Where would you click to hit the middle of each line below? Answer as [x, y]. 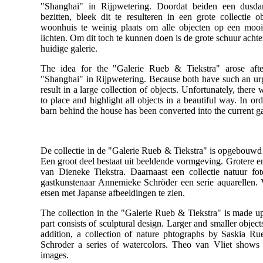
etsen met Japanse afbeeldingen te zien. [113, 193]
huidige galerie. [69, 49]
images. [55, 255]
